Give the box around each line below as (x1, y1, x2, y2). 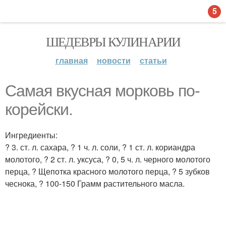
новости (96, 54, 131, 66)
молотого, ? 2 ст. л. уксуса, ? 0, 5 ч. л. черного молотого (5, 153, 210, 165)
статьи (139, 54, 167, 66)
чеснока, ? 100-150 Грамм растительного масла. (5, 178, 185, 189)
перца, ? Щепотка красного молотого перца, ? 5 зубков (5, 165, 210, 177)
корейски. (5, 100, 73, 119)
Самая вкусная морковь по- (5, 82, 200, 100)
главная (55, 54, 88, 66)
